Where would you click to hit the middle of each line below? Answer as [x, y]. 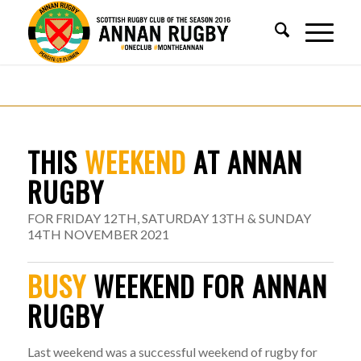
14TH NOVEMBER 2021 [98, 234]
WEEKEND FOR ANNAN [206, 285]
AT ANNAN [244, 162]
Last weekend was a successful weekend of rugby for [172, 351]
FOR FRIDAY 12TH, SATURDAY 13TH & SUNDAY [169, 218]
